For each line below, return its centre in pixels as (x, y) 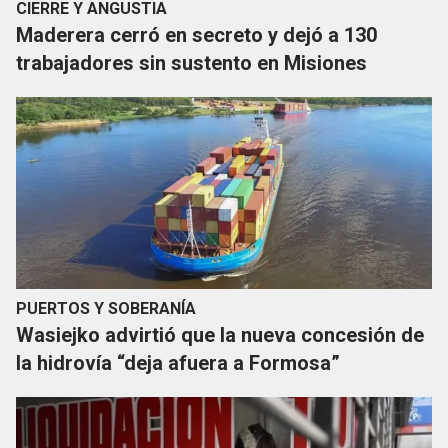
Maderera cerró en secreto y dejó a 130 (196, 35)
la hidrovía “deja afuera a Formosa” (178, 363)
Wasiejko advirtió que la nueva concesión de (220, 335)
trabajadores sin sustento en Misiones (191, 63)
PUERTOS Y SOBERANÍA (106, 309)
